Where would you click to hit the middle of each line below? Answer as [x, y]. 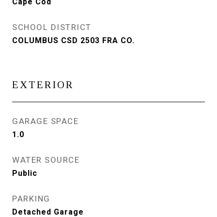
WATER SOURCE [46, 160]
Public [25, 173]
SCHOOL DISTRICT [52, 27]
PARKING [31, 199]
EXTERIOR [43, 85]
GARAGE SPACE [45, 121]
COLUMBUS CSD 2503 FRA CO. [73, 40]
